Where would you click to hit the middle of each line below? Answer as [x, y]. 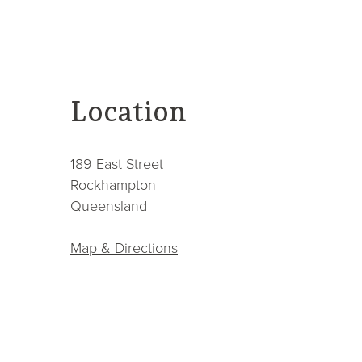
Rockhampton [113, 185]
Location [128, 111]
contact [93, 82]
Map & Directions [124, 248]
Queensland [109, 206]
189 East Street [117, 164]
